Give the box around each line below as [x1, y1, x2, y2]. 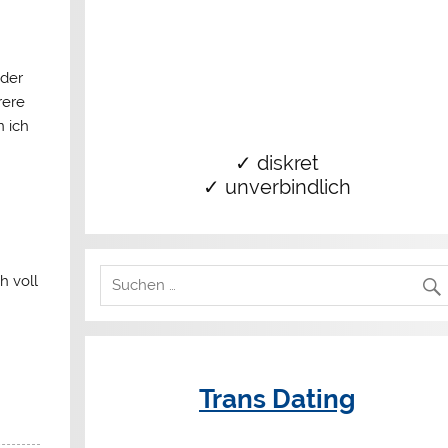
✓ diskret [235, 150, 319, 175]
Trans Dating [199, 384, 355, 415]
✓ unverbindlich [203, 174, 351, 199]
